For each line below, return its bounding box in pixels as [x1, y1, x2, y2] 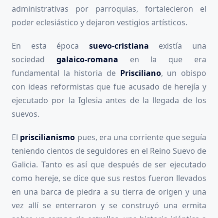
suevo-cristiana [89, 40, 149, 52]
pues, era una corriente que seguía [77, 132, 207, 143]
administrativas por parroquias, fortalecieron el [12, 3, 206, 15]
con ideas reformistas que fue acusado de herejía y [12, 81, 206, 92]
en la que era [118, 54, 207, 65]
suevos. [12, 109, 39, 120]
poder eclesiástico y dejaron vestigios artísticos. [12, 17, 187, 28]
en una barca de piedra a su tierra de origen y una [12, 186, 206, 198]
